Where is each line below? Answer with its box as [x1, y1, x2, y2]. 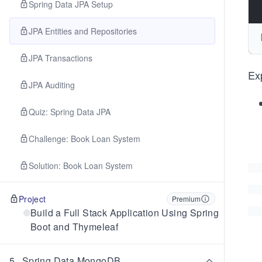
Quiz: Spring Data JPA [29, 106, 111, 118]
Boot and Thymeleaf [30, 220, 119, 233]
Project [19, 193, 46, 205]
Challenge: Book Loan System [29, 133, 140, 144]
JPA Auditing [29, 79, 75, 91]
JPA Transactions [29, 52, 92, 64]
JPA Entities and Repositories [29, 25, 137, 37]
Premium [172, 194, 201, 204]
